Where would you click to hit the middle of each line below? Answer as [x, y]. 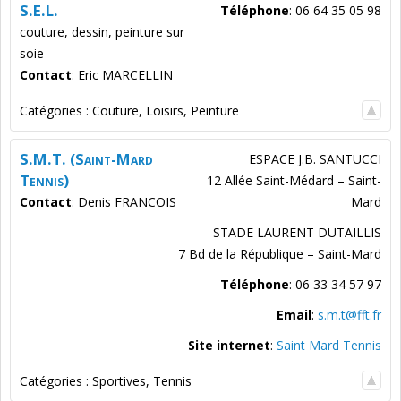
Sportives [119, 381]
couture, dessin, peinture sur [102, 32]
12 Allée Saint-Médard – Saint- [294, 181]
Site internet [229, 346]
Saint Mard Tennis [329, 346]
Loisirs [165, 111]
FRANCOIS [145, 202]
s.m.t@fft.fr [350, 315]
